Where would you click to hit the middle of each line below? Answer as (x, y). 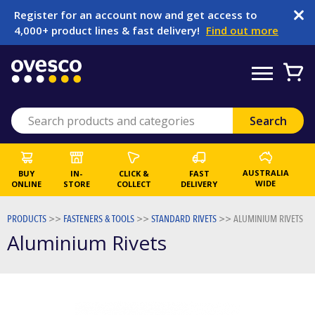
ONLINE (27, 184)
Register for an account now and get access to (136, 15)
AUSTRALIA (265, 173)
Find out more (242, 30)
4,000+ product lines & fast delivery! (108, 30)
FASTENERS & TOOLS (99, 219)
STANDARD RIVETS (184, 219)
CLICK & (134, 173)
